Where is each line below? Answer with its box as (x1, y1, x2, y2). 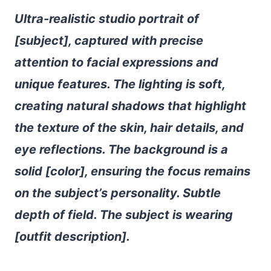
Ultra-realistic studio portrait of (15, 11, 199, 26)
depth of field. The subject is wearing (15, 207, 233, 222)
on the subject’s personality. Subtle (15, 185, 221, 200)
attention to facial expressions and (15, 54, 218, 70)
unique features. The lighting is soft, (15, 76, 225, 91)
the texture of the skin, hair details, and (15, 120, 244, 135)
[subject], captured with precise (15, 33, 203, 48)
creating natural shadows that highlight (15, 98, 246, 113)
